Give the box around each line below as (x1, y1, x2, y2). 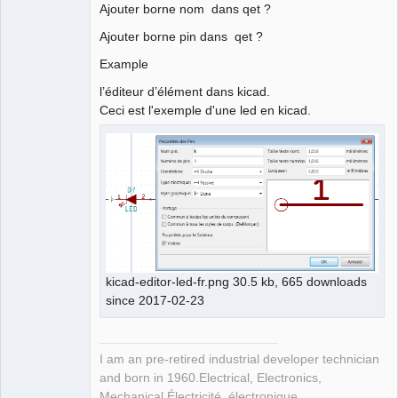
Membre (10, 12, 50, 25)
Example (99, 56, 148, 71)
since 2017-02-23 (106, 293, 208, 308)
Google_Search (23, 53, 126, 72)
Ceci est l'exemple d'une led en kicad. (99, 102, 314, 117)
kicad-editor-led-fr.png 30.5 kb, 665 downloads (106, 275, 367, 290)
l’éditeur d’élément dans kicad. (99, 84, 270, 99)
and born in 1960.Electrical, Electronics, (99, 370, 322, 385)
